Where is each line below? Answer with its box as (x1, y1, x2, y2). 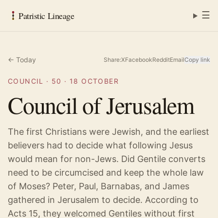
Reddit (152, 56, 170, 63)
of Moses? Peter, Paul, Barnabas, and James (8, 181, 189, 191)
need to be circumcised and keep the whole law (8, 167, 204, 178)
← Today (8, 55, 36, 64)
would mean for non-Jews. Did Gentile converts (8, 154, 205, 164)
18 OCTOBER (70, 77, 119, 85)
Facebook (125, 56, 152, 63)
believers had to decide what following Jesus (8, 140, 193, 150)
